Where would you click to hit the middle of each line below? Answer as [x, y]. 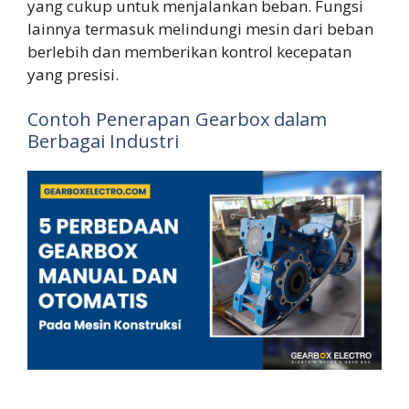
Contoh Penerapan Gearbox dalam [177, 120]
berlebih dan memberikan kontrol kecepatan [189, 51]
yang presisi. [73, 74]
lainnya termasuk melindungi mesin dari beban [200, 28]
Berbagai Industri [103, 142]
